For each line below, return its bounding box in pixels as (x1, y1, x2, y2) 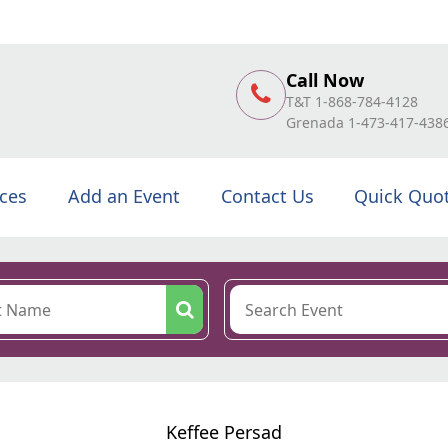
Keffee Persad (166, 420, 282, 444)
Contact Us (220, 184, 314, 208)
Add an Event (67, 184, 180, 208)
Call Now (286, 67, 364, 92)
